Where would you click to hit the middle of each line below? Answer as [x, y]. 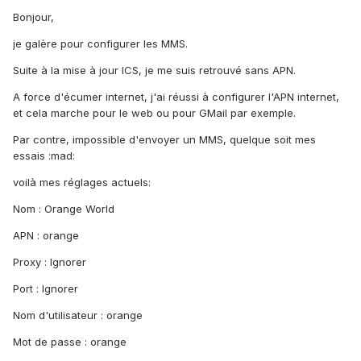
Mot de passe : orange [70, 342]
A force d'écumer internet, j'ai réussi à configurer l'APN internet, [176, 97]
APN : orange [46, 236]
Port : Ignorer [46, 289]
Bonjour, [33, 17]
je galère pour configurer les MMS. [100, 44]
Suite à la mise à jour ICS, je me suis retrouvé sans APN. [154, 71]
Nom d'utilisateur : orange [78, 315]
